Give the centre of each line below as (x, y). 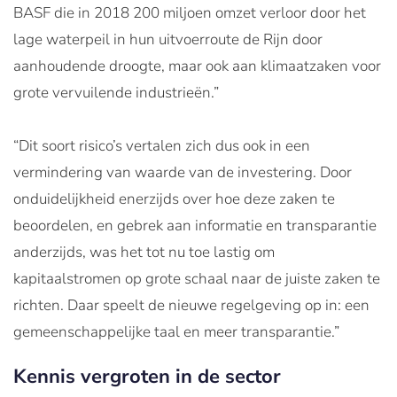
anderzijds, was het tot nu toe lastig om (144, 253)
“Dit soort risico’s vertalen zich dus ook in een (162, 146)
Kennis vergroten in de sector (147, 377)
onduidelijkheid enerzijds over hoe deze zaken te (174, 199)
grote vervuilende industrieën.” (116, 93)
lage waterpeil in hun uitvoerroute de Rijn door (168, 40)
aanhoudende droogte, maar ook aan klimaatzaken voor (197, 66)
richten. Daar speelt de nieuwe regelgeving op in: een (191, 306)
